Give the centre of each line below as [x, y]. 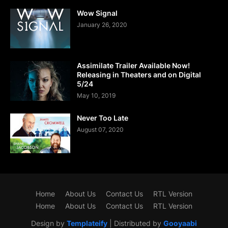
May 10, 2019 [96, 96]
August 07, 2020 [100, 130]
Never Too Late [103, 118]
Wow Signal [97, 13]
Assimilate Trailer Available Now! [133, 66]
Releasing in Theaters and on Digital [139, 75]
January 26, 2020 [102, 25]
